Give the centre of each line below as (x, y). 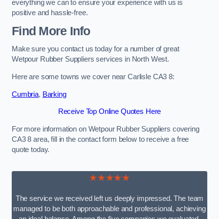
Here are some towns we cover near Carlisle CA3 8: (93, 77)
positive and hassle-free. (50, 13)
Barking (54, 94)
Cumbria (25, 94)
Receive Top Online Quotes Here (109, 112)
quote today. (31, 149)
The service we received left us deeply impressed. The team (109, 199)
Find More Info (51, 31)
